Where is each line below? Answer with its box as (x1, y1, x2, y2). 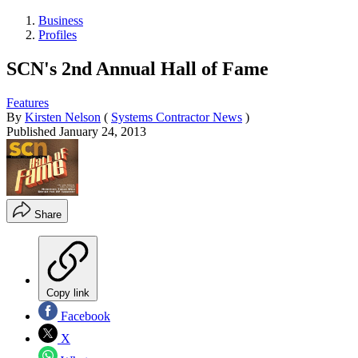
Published (6, 124, 59, 138)
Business (38, 13, 83, 27)
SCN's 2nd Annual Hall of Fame (6, 58, 268, 79)
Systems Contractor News (111, 109, 242, 124)
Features (6, 95, 49, 109)
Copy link (46, 286, 89, 299)
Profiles (38, 27, 77, 42)
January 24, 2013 (59, 124, 146, 138)
